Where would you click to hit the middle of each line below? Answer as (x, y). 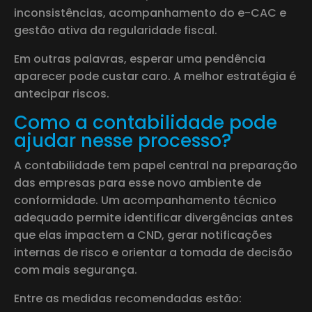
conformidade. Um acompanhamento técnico (145, 200)
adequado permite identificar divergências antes (154, 217)
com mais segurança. (76, 270)
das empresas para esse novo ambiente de (138, 182)
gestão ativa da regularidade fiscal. (116, 30)
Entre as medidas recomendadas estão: (128, 298)
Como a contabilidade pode (146, 122)
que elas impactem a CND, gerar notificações (143, 235)
